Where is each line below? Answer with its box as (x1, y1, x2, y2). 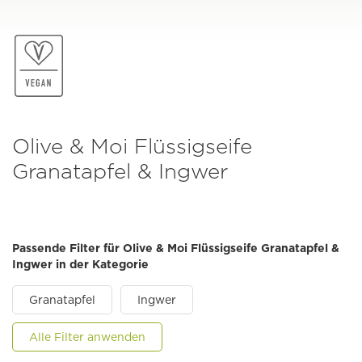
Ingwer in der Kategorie (12, 258, 149, 271)
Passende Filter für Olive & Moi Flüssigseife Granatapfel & (12, 242, 339, 255)
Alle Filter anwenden (29, 330, 145, 344)
